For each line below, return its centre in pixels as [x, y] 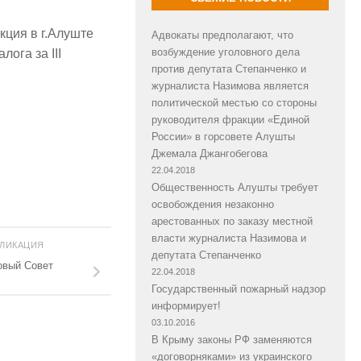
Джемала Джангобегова [210, 153]
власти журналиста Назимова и [229, 238]
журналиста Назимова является [230, 85]
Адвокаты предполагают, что [222, 35]
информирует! [186, 305]
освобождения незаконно [213, 204]
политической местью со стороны [234, 102]
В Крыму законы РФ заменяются [232, 339]
